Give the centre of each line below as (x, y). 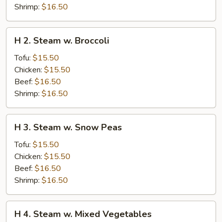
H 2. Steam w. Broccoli (62, 41)
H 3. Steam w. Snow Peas (68, 127)
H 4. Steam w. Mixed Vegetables (83, 214)
